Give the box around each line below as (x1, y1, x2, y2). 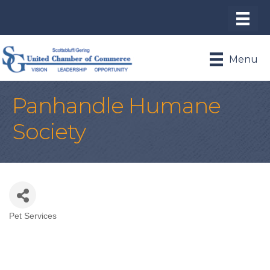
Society (12, 118, 86, 145)
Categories (8, 216, 84, 234)
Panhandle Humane (12, 92, 221, 119)
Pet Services (9, 211, 57, 221)
